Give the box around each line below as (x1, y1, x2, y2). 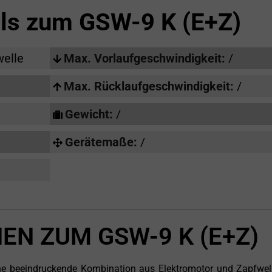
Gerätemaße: (64, 135, 140, 150)
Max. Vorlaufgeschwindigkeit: (63, 51, 228, 66)
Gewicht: (64, 107, 116, 122)
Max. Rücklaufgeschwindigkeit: (63, 79, 237, 94)
